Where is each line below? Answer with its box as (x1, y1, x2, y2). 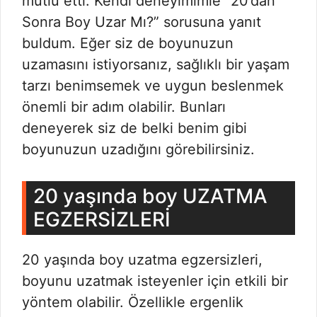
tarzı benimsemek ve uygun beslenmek (22, 77, 284, 94)
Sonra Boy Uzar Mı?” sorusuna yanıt (22, 13, 261, 30)
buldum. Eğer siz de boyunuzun (22, 35, 234, 52)
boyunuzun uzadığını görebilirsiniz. (22, 141, 255, 158)
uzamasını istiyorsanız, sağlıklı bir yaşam (22, 56, 289, 73)
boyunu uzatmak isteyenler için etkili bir (22, 272, 288, 289)
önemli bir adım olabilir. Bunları (22, 98, 226, 115)
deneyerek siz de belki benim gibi (22, 120, 247, 137)
